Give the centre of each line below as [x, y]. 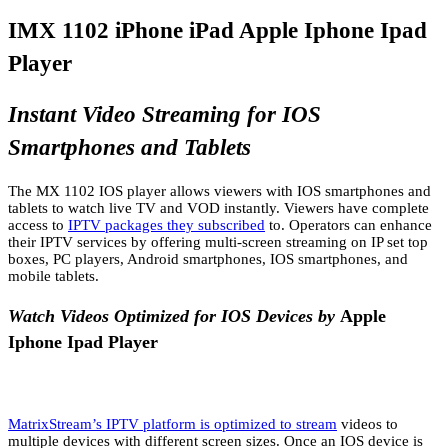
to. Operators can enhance [348, 225]
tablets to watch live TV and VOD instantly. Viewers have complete [218, 208]
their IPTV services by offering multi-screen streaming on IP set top [218, 242]
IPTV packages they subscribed [166, 225]
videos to [367, 423]
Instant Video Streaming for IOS [164, 115]
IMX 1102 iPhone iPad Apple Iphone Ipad [217, 30]
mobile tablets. [53, 276]
